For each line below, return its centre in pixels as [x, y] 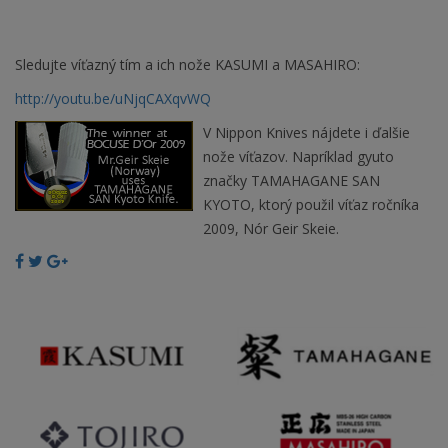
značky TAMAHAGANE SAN [291, 181]
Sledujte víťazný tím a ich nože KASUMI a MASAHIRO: [187, 65]
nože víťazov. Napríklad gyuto [298, 157]
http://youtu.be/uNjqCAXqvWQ [113, 99]
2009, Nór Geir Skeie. [271, 229]
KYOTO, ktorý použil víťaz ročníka [311, 205]
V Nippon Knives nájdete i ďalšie [306, 133]
